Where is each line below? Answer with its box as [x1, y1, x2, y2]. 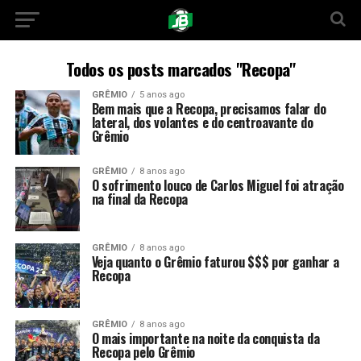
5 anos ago [139, 89, 185, 100]
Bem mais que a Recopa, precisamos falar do [91, 99, 326, 118]
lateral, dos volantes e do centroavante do [91, 113, 313, 132]
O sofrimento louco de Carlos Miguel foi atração [91, 176, 344, 195]
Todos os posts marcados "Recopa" [65, 56, 296, 81]
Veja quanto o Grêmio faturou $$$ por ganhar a [91, 252, 339, 272]
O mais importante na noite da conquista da [91, 329, 320, 348]
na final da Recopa [91, 189, 188, 209]
